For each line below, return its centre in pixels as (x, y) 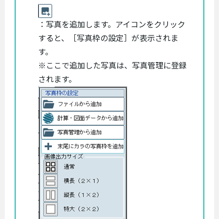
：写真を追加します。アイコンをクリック (112, 24)
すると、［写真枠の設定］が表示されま (108, 38)
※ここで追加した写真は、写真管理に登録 (112, 66)
